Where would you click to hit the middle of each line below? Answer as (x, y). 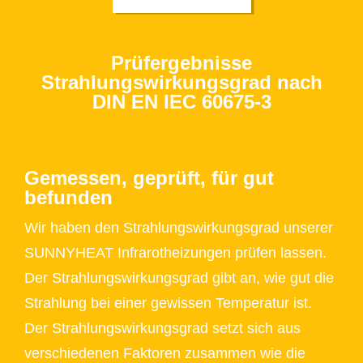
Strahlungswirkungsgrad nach (181, 83)
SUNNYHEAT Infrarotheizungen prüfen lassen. (175, 253)
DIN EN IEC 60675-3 (181, 102)
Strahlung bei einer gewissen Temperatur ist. (168, 303)
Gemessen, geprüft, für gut (149, 178)
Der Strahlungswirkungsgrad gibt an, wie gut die (179, 278)
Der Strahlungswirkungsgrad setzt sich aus (162, 329)
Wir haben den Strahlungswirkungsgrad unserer (179, 228)
